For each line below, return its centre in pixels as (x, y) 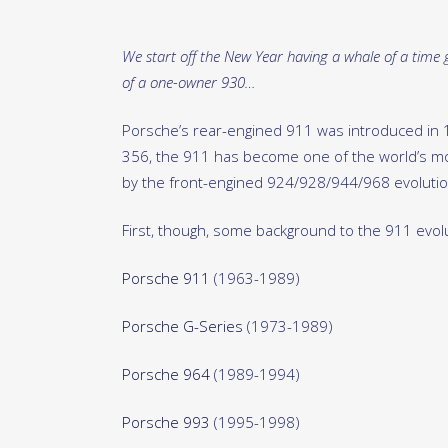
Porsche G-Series (182, 326)
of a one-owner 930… (189, 82)
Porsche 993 (166, 422)
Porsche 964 (166, 374)
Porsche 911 (166, 278)
